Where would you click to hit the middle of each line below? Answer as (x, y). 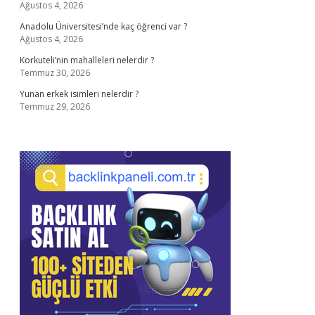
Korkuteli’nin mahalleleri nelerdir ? (87, 60)
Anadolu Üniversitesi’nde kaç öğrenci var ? (103, 26)
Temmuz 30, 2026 (55, 73)
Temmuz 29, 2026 (55, 107)
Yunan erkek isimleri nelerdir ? (79, 94)
